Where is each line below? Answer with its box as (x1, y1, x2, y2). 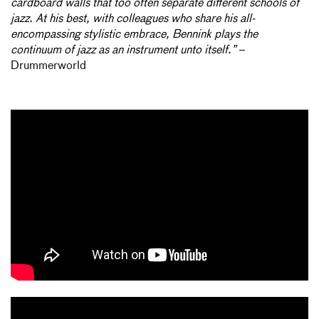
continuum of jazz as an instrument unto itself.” (11, 44, 236, 56)
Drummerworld (11, 60, 86, 72)
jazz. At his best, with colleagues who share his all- (11, 13, 255, 25)
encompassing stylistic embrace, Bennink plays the (11, 28, 258, 41)
